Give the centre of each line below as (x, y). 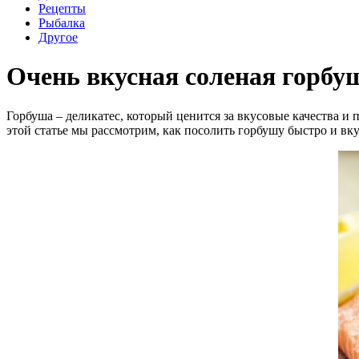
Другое (58, 37)
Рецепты (62, 8)
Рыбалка (62, 23)
